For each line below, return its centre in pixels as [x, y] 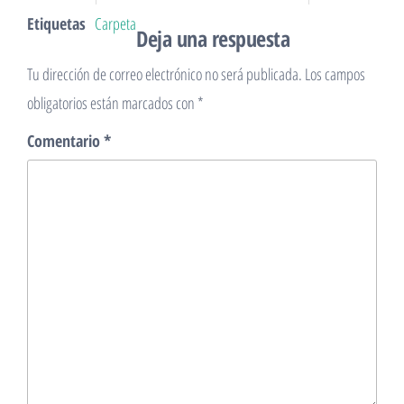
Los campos [335, 74]
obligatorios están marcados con [112, 103]
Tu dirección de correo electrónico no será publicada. [165, 74]
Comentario [65, 141]
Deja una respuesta [213, 38]
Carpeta [115, 23]
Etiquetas [56, 23]
